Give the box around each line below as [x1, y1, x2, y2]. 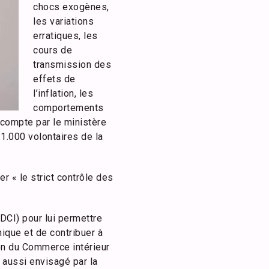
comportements [33, 102, 104, 113]
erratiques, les [33, 30, 98, 41]
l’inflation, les [33, 88, 93, 99]
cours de [33, 44, 72, 56]
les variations [33, 16, 94, 27]
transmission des [33, 59, 111, 70]
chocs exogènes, [33, 1, 109, 13]
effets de [33, 73, 76, 85]
